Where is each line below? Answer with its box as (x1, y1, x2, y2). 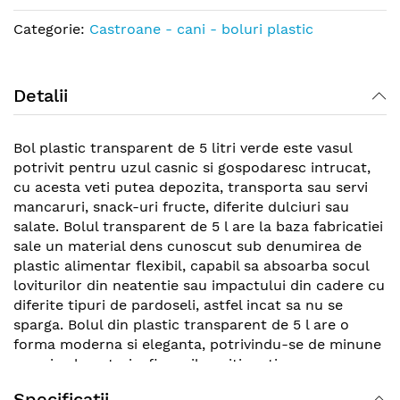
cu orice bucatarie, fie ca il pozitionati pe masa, (13, 354, 344, 372)
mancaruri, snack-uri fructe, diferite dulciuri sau (13, 197, 349, 215)
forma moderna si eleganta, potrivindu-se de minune (13, 335, 381, 353)
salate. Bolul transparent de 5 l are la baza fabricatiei (13, 217, 383, 235)
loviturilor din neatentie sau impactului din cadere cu (13, 276, 385, 294)
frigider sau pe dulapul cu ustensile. (13, 374, 262, 392)
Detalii (13, 85, 68, 106)
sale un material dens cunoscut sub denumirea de (13, 237, 362, 254)
